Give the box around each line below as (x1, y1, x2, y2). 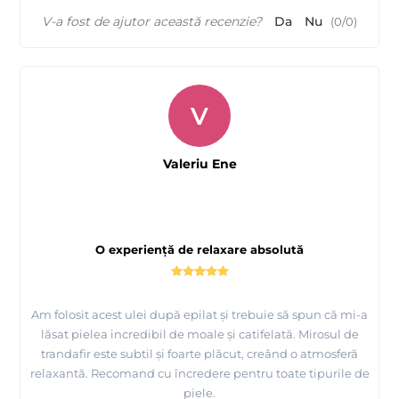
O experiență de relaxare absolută (95, 242, 304, 257)
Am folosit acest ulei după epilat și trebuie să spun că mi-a (31, 307, 368, 322)
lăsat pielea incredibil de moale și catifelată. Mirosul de (40, 327, 359, 342)
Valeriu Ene (162, 156, 237, 173)
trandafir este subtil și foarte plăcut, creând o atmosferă (41, 346, 358, 362)
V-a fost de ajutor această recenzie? (42, 13, 262, 30)
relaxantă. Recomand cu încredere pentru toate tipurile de (29, 366, 370, 381)
